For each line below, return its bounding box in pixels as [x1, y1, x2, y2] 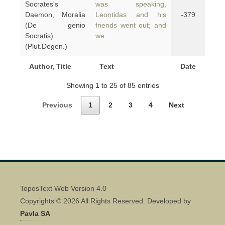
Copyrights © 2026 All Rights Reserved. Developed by [20, 197, 191, 205]
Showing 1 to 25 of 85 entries [66, 81, 159, 89]
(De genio [25, 21, 85, 29]
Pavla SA [20, 209, 50, 217]
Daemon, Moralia [25, 11, 85, 19]
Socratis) [25, 32, 53, 40]
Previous [42, 101, 72, 109]
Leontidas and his [95, 11, 166, 19]
